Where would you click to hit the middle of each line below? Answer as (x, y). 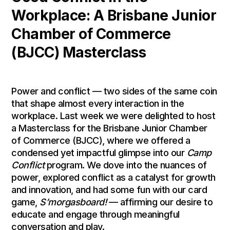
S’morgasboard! (73, 202)
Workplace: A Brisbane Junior (114, 15)
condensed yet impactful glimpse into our (99, 152)
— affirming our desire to (160, 202)
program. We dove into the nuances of (126, 165)
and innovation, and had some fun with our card (109, 189)
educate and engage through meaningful (95, 214)
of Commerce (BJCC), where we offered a (101, 140)
